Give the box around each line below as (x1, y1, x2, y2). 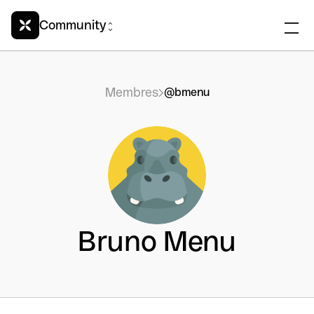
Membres (104, 85, 158, 100)
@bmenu (163, 86, 210, 99)
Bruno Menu (78, 225, 236, 257)
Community (39, 18, 106, 32)
